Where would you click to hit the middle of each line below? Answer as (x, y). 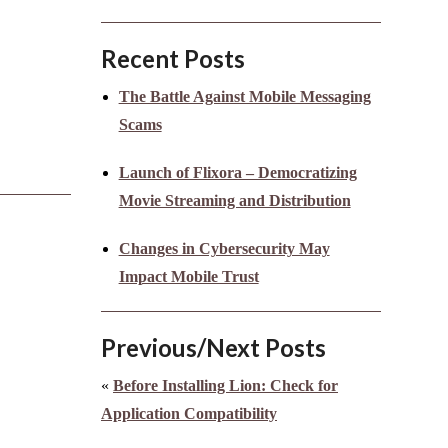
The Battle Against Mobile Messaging (244, 97)
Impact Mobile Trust (188, 277)
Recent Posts (173, 59)
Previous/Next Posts (213, 348)
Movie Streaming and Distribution (234, 201)
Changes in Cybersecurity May (224, 249)
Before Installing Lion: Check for (225, 386)
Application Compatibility (189, 414)
